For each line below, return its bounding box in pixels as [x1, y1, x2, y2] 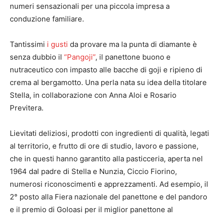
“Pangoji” [64, 52, 95, 62]
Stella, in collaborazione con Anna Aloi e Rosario [10, 90, 176, 100]
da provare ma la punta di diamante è [68, 39, 197, 49]
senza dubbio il [10, 52, 64, 62]
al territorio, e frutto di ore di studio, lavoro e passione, [10, 141, 198, 151]
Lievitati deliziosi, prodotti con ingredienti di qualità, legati [10, 128, 209, 138]
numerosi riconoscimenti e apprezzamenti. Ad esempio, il [10, 179, 208, 189]
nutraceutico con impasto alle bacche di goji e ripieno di [10, 65, 202, 74]
